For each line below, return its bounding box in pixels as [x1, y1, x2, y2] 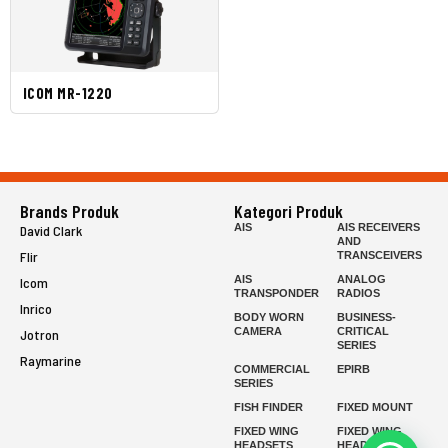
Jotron [20, 326, 59, 344]
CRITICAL [337, 325, 389, 338]
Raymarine [20, 352, 81, 370]
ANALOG [337, 273, 386, 286]
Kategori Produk [234, 200, 343, 223]
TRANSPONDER [234, 287, 319, 300]
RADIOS [337, 287, 380, 300]
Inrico [20, 300, 52, 318]
